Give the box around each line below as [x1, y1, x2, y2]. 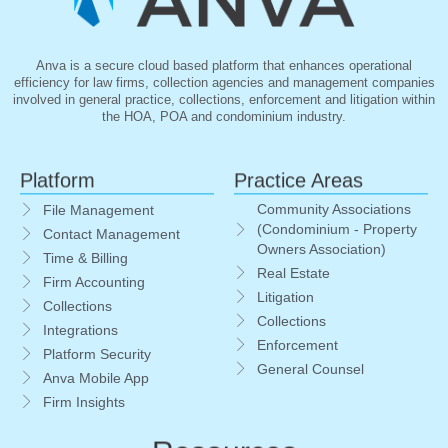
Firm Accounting [42, 274, 145, 290]
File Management [42, 202, 154, 218]
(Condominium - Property [256, 222, 417, 238]
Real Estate [256, 265, 330, 281]
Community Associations [256, 202, 411, 218]
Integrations [42, 322, 118, 338]
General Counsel [256, 361, 364, 377]
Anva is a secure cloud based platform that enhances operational [36, 58, 412, 74]
